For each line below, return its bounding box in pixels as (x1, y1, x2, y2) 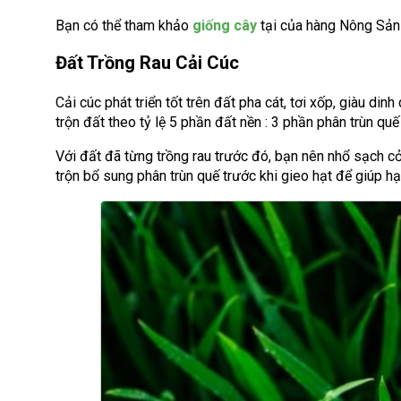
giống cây (192, 16, 257, 34)
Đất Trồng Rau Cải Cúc (55, 51, 239, 73)
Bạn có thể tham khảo (55, 16, 192, 34)
